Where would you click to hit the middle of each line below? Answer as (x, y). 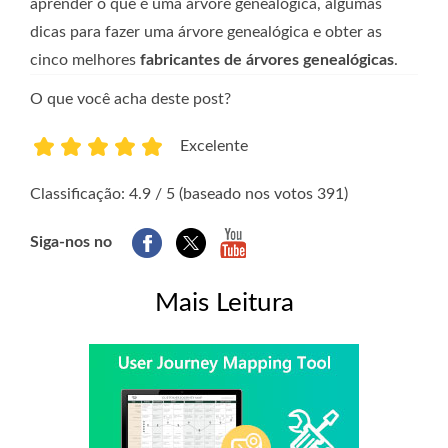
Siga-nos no (71, 242)
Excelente (214, 146)
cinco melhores (85, 60)
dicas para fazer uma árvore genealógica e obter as (206, 32)
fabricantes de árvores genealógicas (267, 60)
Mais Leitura (224, 303)
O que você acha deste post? (130, 99)
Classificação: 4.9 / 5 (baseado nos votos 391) (189, 194)
